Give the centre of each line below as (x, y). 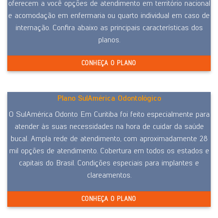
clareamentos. (109, 175)
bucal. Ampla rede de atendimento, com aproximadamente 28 (109, 139)
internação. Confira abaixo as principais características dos (109, 27)
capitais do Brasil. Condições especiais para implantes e (109, 163)
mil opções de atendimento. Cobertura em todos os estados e (109, 151)
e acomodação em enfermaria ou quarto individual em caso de (109, 15)
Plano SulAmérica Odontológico (109, 98)
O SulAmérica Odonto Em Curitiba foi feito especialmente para (109, 114)
